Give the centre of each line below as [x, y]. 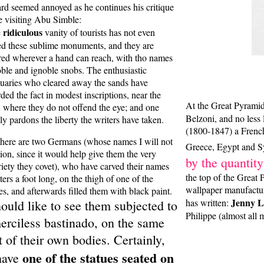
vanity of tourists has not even [100, 32]
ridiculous [24, 32]
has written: [208, 203]
